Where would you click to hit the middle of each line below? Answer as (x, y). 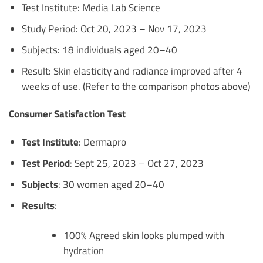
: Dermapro (102, 141)
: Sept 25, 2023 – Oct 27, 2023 (136, 163)
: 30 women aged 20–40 (111, 184)
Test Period (45, 163)
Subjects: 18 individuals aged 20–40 (99, 49)
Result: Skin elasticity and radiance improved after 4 (132, 70)
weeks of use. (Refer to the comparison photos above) (136, 86)
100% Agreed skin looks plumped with (144, 235)
